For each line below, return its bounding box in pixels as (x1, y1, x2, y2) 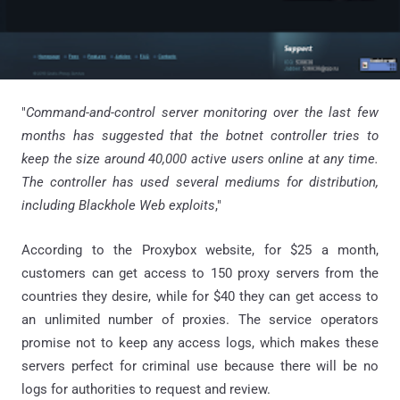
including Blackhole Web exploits (21, 196, 215, 213)
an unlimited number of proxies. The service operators (21, 311, 379, 328)
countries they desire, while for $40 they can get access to (21, 287, 379, 304)
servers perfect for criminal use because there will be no (21, 357, 379, 374)
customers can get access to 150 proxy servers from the (21, 264, 379, 281)
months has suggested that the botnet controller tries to (21, 127, 379, 144)
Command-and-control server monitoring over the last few (26, 104, 379, 121)
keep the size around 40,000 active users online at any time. (21, 150, 379, 167)
